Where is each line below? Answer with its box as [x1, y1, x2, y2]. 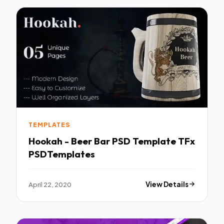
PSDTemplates [28, 148, 95, 160]
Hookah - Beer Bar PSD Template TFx [28, 135, 195, 147]
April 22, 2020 [28, 179, 71, 188]
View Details [145, 179, 189, 188]
